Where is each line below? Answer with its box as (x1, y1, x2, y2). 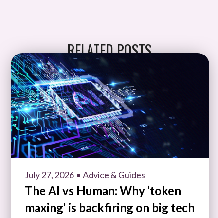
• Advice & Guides (76, 169, 145, 180)
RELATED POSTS (67, 38, 152, 61)
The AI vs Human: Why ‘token (25, 183, 181, 198)
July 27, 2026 (25, 169, 74, 180)
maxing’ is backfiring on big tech (25, 200, 195, 215)
